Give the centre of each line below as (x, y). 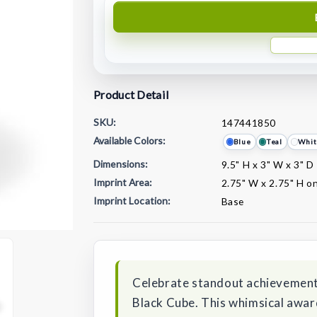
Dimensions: (121, 164)
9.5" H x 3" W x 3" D (267, 165)
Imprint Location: (132, 200)
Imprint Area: (122, 182)
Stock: (110, 237)
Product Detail (132, 94)
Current (114, 220)
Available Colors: (129, 140)
